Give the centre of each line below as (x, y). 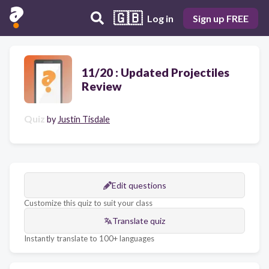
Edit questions (139, 185)
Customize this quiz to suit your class (88, 203)
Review (102, 86)
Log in (160, 18)
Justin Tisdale (84, 119)
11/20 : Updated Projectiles (156, 72)
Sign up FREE (221, 18)
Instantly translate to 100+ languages (89, 238)
